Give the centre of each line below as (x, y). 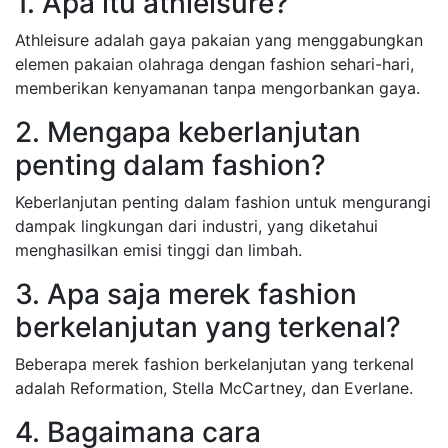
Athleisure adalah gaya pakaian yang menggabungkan (219, 40)
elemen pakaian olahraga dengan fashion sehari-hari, (214, 64)
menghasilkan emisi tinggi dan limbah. (158, 250)
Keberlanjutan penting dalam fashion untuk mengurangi (223, 202)
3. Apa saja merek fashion (186, 294)
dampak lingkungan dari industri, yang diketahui (196, 226)
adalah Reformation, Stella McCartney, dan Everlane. (214, 388)
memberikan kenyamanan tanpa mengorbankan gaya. (217, 88)
